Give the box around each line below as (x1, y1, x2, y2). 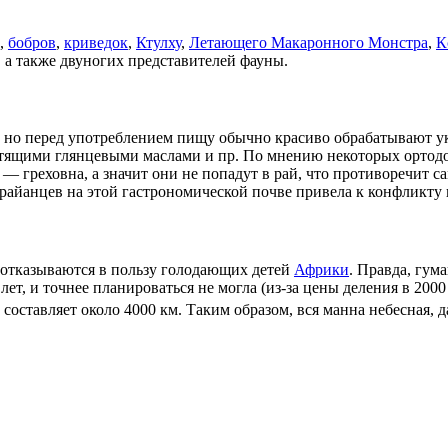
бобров (8, 34, 56, 52)
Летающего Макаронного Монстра (189, 34, 428, 52)
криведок (64, 34, 128, 52)
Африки (294, 260, 349, 278)
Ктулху (136, 34, 181, 52)
